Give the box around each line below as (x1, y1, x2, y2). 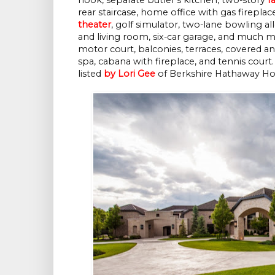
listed (78, 68, 104, 79)
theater (78, 18, 111, 30)
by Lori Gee (104, 68, 155, 79)
